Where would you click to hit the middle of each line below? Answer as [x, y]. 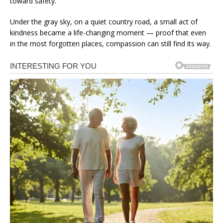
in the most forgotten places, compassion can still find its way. [111, 43]
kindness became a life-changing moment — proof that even [108, 32]
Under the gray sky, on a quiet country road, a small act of [104, 21]
